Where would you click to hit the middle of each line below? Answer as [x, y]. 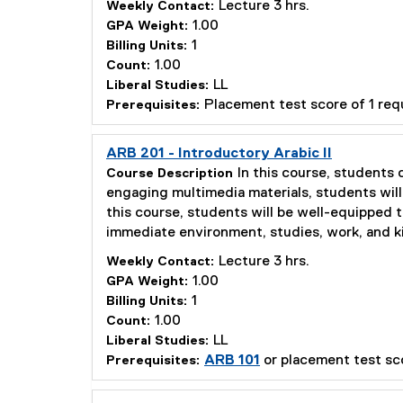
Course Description [170, 174]
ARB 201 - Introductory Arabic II [219, 154]
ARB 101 [232, 361]
